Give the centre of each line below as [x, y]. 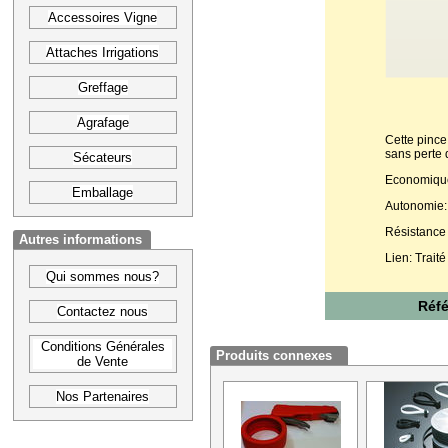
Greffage [102, 87]
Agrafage [102, 122]
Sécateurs [102, 157]
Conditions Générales [102, 346]
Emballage [102, 192]
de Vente [102, 361]
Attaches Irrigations [102, 52]
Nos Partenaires [102, 396]
